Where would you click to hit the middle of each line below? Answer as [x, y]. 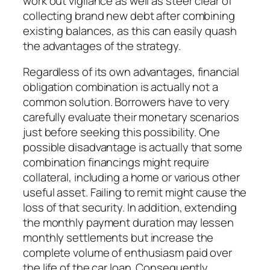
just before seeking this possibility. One [121, 132]
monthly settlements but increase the [118, 238]
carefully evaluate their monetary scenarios [131, 117]
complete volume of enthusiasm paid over [128, 253]
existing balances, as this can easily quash [130, 30]
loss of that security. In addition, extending [130, 208]
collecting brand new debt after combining [129, 15]
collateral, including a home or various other [131, 177]
